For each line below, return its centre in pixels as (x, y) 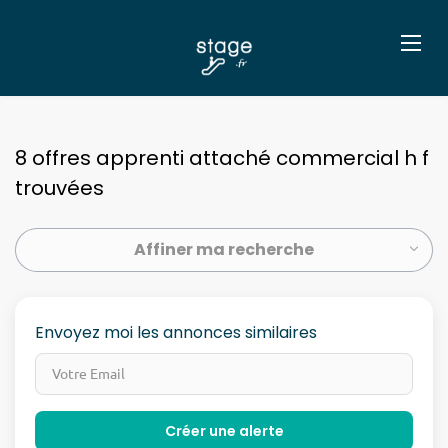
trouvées (59, 188)
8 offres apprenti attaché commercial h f (222, 158)
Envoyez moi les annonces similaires (176, 332)
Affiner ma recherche (224, 249)
